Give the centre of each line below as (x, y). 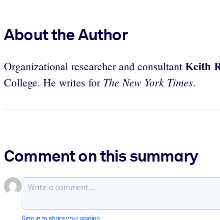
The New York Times (148, 82)
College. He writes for (54, 82)
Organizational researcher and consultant (95, 66)
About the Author (66, 34)
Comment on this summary (101, 156)
